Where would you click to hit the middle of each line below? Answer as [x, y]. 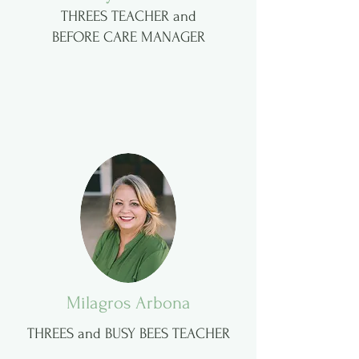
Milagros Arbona [128, 303]
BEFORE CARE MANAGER [128, 37]
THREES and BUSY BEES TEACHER [128, 334]
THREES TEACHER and [128, 16]
